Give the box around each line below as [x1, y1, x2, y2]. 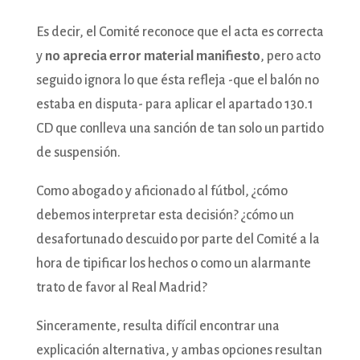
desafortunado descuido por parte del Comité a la [35, 231, 320, 247]
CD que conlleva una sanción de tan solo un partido [35, 121, 324, 136]
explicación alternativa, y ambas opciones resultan [35, 342, 322, 358]
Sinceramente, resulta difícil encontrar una [35, 318, 280, 333]
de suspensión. [35, 145, 121, 160]
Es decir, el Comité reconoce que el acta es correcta [35, 24, 324, 39]
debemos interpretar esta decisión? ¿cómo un [35, 207, 294, 223]
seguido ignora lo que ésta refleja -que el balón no [35, 72, 319, 88]
